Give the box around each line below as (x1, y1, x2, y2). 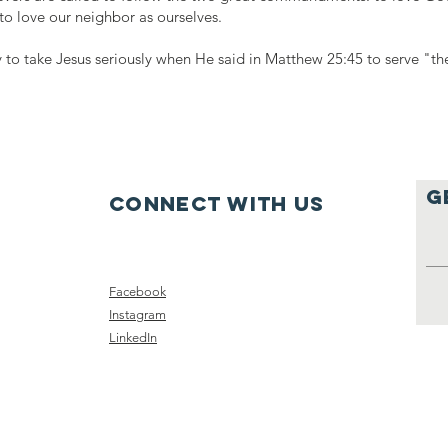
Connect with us (109, 191, 325, 216)
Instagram (109, 307, 166, 322)
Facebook (109, 284, 166, 299)
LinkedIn (109, 330, 157, 345)
